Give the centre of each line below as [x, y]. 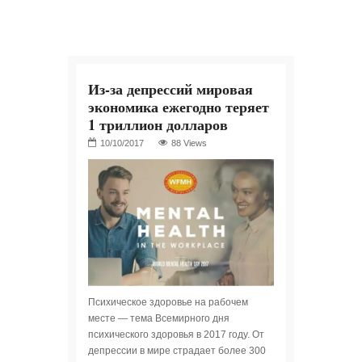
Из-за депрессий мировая [170, 89]
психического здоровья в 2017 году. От [176, 335]
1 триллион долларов [158, 124]
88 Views [189, 143]
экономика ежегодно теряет [179, 107]
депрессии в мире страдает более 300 [177, 351]
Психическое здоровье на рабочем [168, 303]
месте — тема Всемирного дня [159, 319]
